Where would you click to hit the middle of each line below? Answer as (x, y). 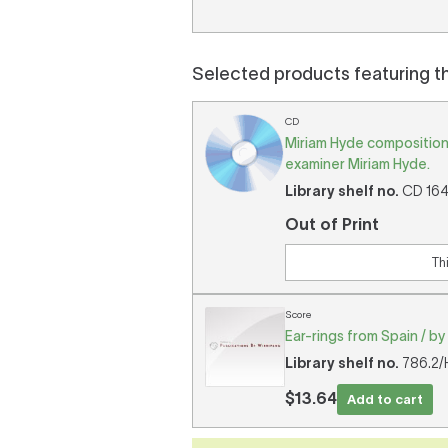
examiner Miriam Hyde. (357, 164)
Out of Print (332, 224)
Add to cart (385, 399)
